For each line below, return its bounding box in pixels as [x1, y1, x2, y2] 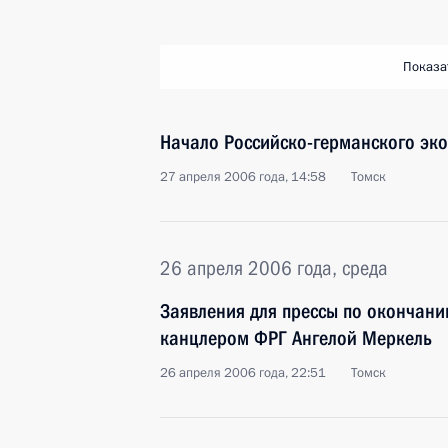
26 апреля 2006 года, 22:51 [160, 364, 326, 382]
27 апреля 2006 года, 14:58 [160, 168, 326, 186]
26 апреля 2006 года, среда [160, 256, 388, 280]
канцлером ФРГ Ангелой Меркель [160, 326, 432, 350]
